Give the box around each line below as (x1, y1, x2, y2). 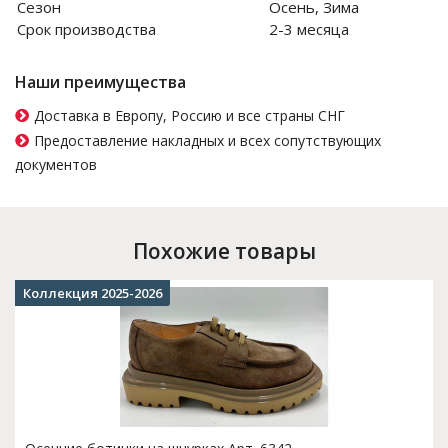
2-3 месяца (269, 19, 349, 39)
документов (15, 155, 97, 174)
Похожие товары (132, 237, 316, 265)
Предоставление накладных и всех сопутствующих (34, 131, 381, 150)
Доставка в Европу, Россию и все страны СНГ (34, 106, 345, 125)
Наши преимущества (15, 71, 186, 93)
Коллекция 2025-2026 (23, 284, 162, 302)
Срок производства (17, 19, 156, 39)
